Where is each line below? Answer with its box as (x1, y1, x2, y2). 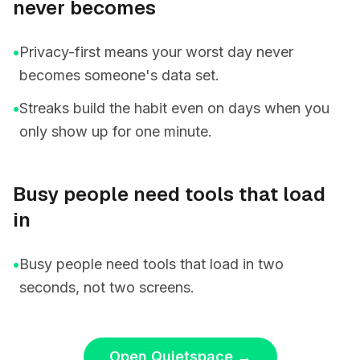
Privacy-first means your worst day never (19, 43, 293, 60)
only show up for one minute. (19, 123, 212, 140)
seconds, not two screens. (19, 279, 194, 296)
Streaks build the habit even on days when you (19, 100, 329, 117)
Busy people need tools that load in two (19, 256, 284, 272)
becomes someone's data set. (19, 67, 219, 84)
